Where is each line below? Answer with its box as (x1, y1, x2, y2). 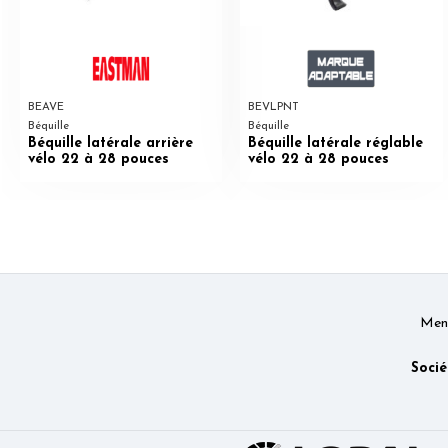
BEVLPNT (248, 102, 299, 114)
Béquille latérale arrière (27, 135, 193, 151)
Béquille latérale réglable (248, 135, 423, 151)
